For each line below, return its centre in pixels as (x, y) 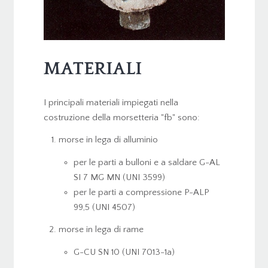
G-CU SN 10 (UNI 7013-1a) (124, 252)
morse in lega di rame (101, 230)
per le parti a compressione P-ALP (141, 192)
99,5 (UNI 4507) (104, 207)
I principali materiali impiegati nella (111, 102)
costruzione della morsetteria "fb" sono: (121, 117)
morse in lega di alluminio (108, 140)
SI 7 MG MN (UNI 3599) (119, 177)
